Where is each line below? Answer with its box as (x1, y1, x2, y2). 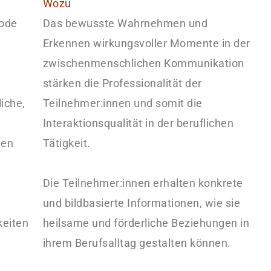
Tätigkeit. (42, 137, 91, 149)
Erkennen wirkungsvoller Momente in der (42, 37, 250, 50)
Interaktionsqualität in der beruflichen (42, 117, 233, 129)
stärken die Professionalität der (42, 77, 202, 90)
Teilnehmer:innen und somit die (42, 97, 203, 109)
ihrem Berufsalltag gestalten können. (42, 237, 233, 249)
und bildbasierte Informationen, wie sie (42, 197, 240, 209)
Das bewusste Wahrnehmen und (42, 17, 207, 30)
